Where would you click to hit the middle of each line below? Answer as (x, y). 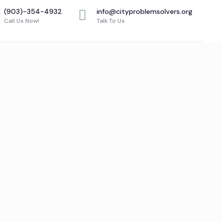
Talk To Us (111, 21)
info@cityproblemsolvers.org (144, 11)
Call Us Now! (21, 21)
